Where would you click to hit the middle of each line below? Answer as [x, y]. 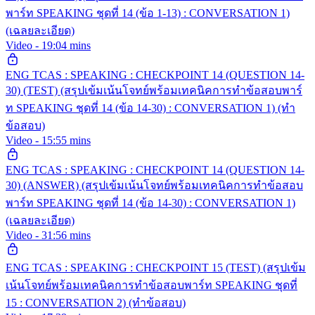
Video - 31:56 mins [48, 235]
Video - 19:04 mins [48, 45]
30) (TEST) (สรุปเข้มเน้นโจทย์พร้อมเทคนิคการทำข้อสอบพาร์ [154, 90]
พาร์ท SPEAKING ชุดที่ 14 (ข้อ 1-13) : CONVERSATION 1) [148, 13]
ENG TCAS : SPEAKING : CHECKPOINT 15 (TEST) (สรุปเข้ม [156, 267]
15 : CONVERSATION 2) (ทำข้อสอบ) [96, 302]
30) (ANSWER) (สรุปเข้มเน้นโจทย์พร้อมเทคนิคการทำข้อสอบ [154, 185]
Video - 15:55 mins [48, 140]
